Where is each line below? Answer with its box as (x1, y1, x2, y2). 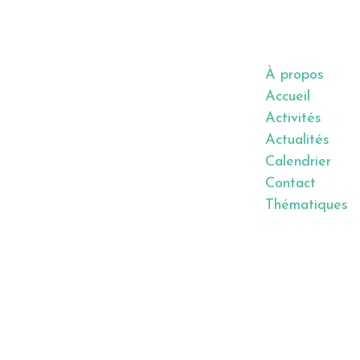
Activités (265, 111, 321, 126)
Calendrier (265, 154, 331, 170)
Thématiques (265, 198, 348, 213)
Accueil (265, 89, 310, 104)
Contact (265, 176, 316, 191)
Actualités (265, 133, 329, 148)
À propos (265, 67, 324, 83)
